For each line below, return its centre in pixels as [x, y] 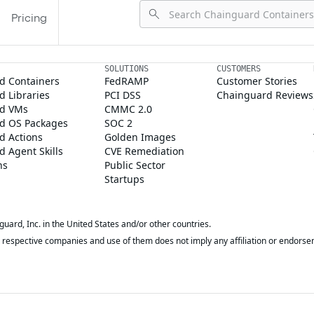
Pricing [29, 18]
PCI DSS [122, 95]
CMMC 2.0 [128, 109]
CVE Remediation [144, 151]
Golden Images [140, 137]
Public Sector [135, 165]
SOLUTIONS [126, 69]
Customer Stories [257, 81]
